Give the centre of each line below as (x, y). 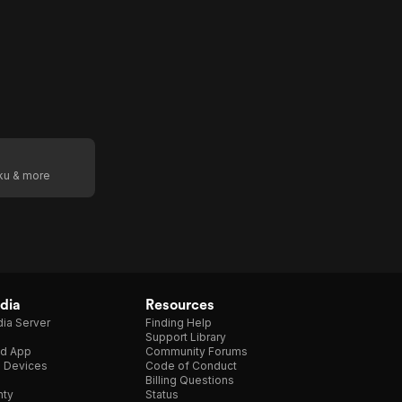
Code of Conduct (191, 366)
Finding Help (179, 323)
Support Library (186, 337)
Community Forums (197, 351)
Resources (180, 305)
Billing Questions (190, 380)
